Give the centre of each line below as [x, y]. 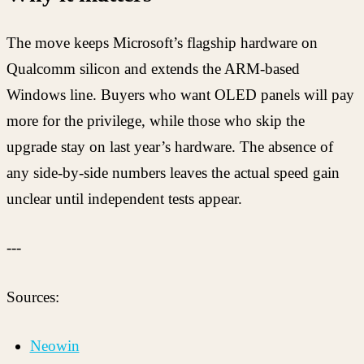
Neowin [54, 346]
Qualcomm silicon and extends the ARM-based [153, 68]
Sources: [33, 297]
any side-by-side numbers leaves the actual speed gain [173, 172]
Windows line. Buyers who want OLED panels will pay [180, 94]
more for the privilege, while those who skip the [156, 120]
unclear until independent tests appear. [124, 198]
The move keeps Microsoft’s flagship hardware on [162, 42]
